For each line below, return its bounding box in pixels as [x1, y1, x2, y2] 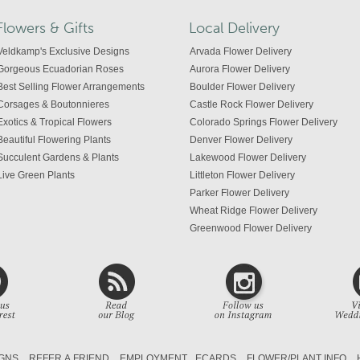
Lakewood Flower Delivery [190, 151, 306, 163]
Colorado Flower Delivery [190, 257, 301, 269]
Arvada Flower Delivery [190, 45, 292, 57]
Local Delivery [189, 18, 280, 37]
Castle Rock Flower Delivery [190, 98, 313, 110]
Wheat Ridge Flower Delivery [190, 204, 317, 216]
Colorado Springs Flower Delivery [190, 116, 337, 128]
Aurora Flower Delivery [190, 63, 290, 75]
